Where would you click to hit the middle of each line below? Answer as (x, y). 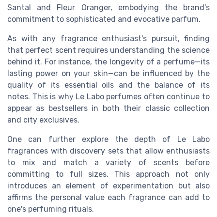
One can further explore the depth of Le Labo (108, 139)
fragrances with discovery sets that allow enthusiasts (108, 151)
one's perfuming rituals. (51, 209)
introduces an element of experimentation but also (108, 186)
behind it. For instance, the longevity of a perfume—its (108, 62)
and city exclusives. (43, 120)
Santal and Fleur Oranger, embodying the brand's (108, 7)
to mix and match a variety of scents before (108, 162)
